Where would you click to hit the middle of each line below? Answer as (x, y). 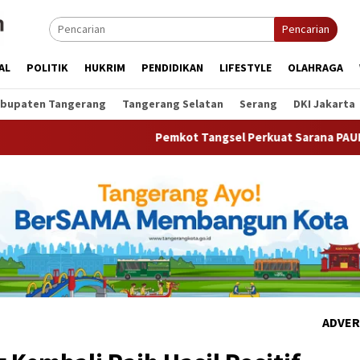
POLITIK (47, 67)
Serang (258, 104)
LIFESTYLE (245, 67)
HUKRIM (105, 67)
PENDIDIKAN (172, 67)
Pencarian (306, 29)
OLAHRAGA (315, 67)
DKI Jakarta (324, 104)
